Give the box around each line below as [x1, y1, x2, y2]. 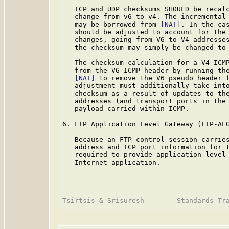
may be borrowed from [62, 20, 161, 28]
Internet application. [62, 158, 161, 166]
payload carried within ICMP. [62, 105, 189, 112]
